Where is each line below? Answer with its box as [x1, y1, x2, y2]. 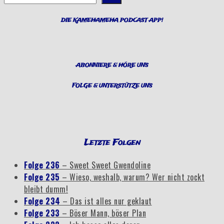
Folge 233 [24, 207, 62, 219]
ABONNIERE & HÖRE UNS [75, 61, 148, 69]
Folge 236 [24, 159, 62, 171]
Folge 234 [24, 195, 62, 207]
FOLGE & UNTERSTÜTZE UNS [71, 81, 152, 90]
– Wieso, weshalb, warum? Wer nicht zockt [62, 171, 204, 183]
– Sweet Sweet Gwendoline [62, 159, 150, 171]
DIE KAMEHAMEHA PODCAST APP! [61, 16, 163, 24]
